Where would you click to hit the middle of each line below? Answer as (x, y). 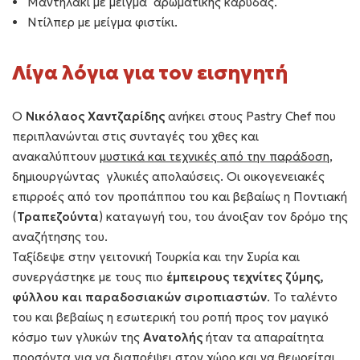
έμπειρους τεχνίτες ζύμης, (245, 277)
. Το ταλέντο (302, 297)
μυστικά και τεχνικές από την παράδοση (215, 156)
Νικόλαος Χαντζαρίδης (95, 116)
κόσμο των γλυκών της (78, 337)
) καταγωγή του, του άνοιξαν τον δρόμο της (223, 217)
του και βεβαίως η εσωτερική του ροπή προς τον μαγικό (170, 317)
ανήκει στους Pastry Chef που (250, 116)
